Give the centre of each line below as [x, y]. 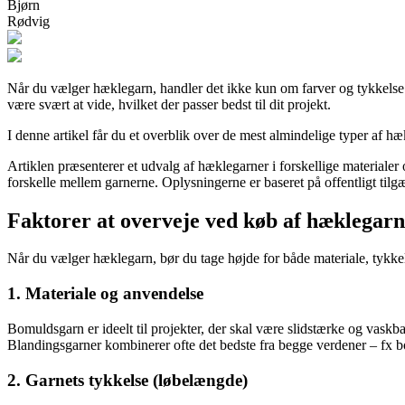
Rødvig [28, 21]
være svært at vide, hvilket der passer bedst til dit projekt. [169, 104]
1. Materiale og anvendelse [105, 294]
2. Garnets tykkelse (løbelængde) [127, 380]
